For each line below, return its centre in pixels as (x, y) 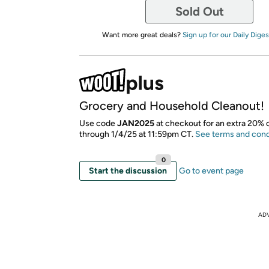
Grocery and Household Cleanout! (172, 105)
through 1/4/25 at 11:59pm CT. (137, 134)
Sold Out (199, 11)
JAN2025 (136, 123)
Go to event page (211, 171)
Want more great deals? (142, 35)
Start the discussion (128, 171)
